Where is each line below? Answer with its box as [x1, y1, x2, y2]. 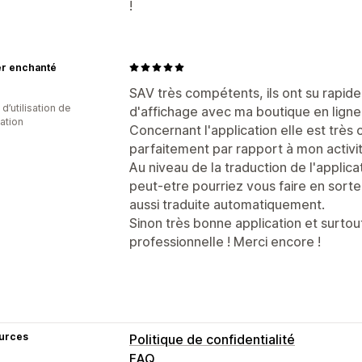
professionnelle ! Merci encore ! [129, 233, 321, 250]
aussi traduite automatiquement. [129, 196, 325, 213]
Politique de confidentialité [129, 330, 295, 347]
